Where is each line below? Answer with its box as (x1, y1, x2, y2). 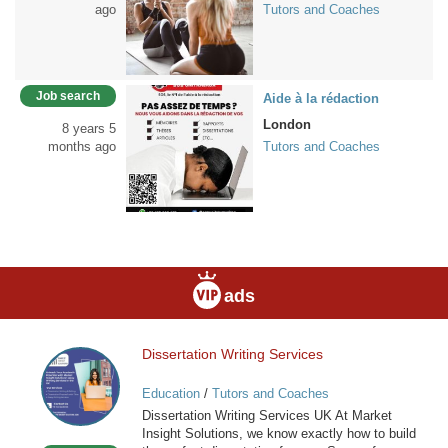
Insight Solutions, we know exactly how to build (141, 425, 416, 441)
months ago (48, 139, 116, 154)
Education (141, 385, 200, 401)
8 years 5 (62, 121, 116, 136)
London (263, 117, 311, 132)
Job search (36, 89, 100, 103)
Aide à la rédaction (263, 91, 379, 106)
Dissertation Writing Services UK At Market (141, 407, 392, 423)
